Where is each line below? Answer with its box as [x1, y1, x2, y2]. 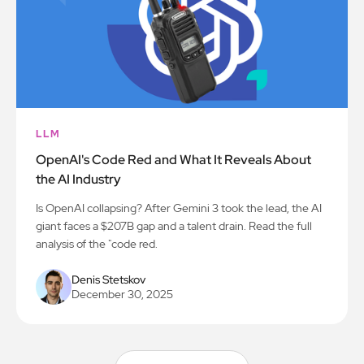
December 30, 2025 [71, 287, 173, 302]
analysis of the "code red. [36, 236, 158, 252]
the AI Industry [36, 171, 121, 188]
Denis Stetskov [71, 272, 145, 288]
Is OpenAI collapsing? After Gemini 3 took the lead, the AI [36, 201, 322, 216]
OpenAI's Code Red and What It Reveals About [36, 151, 311, 169]
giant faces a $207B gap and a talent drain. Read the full [36, 219, 312, 234]
